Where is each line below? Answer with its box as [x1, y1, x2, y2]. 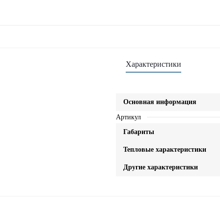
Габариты [123, 128, 154, 136]
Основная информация [123, 98, 196, 106]
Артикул [115, 113, 141, 121]
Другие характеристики [123, 164, 198, 171]
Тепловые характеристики [123, 146, 206, 153]
